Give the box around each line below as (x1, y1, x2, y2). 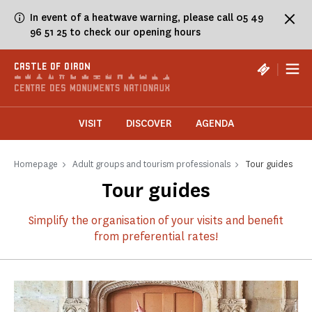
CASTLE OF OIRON (14, 62, 91, 72)
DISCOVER (125, 117, 172, 131)
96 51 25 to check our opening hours (30, 26, 202, 39)
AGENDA (195, 117, 234, 131)
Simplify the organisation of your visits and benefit (29, 213, 283, 228)
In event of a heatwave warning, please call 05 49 (30, 11, 263, 24)
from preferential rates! (94, 229, 218, 244)
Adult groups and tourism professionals (72, 158, 231, 171)
